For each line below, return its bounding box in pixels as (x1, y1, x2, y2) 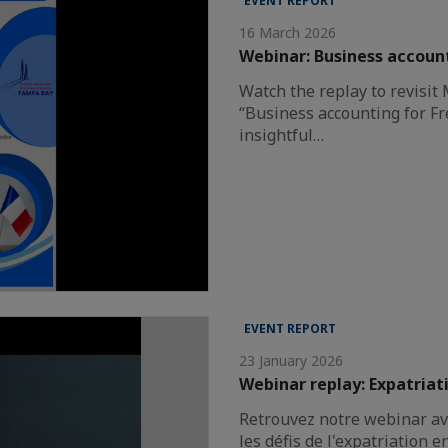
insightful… (239, 124, 325, 147)
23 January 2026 (239, 351, 344, 371)
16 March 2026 (239, 23, 337, 43)
